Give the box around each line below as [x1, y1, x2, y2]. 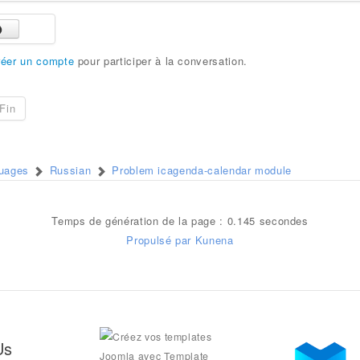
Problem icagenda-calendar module [112, 162, 292, 178]
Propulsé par [126, 231, 195, 247]
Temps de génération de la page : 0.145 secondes [51, 212, 309, 228]
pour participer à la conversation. [74, 52, 247, 68]
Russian [49, 162, 92, 178]
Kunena [194, 231, 234, 247]
